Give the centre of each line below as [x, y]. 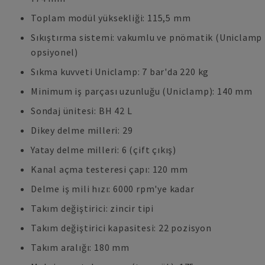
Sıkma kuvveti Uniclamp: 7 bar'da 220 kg [120, 72]
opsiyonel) [55, 52]
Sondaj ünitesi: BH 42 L [82, 111]
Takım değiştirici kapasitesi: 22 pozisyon [121, 228]
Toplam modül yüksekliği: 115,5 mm [111, 18]
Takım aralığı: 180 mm [80, 247]
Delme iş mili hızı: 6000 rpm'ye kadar [113, 189]
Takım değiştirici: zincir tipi [93, 208]
